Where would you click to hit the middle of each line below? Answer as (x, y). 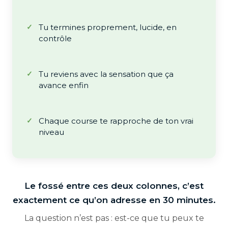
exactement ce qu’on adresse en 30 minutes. (114, 200)
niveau (51, 132)
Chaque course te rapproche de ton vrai (116, 121)
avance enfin (64, 85)
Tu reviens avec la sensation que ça (106, 74)
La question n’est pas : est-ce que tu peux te (114, 218)
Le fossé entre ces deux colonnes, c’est (114, 186)
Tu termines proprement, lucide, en (108, 27)
